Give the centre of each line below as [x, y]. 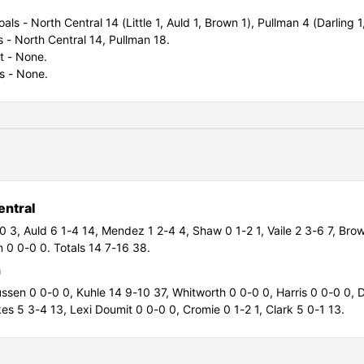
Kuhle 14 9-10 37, [124, 292]
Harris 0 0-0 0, [316, 292]
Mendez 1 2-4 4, [147, 230]
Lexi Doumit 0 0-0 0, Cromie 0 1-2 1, [167, 309]
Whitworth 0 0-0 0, [224, 292]
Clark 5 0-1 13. [305, 309]
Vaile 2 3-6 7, [303, 230]
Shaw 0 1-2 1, [230, 230]
